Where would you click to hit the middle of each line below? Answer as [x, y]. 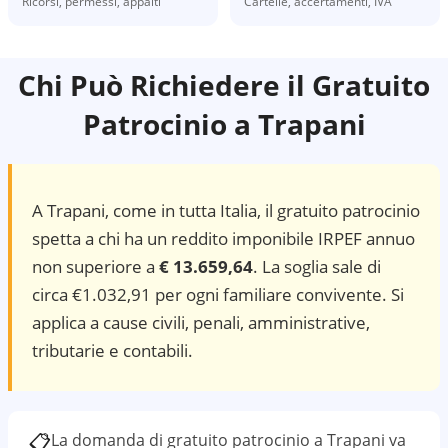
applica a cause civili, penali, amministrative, [201, 322]
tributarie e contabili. [112, 350]
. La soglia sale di [317, 266]
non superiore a [95, 266]
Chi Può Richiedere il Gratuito [224, 85]
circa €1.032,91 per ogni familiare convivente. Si [218, 294]
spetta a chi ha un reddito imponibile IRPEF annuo [223, 238]
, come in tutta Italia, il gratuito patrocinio [262, 210]
